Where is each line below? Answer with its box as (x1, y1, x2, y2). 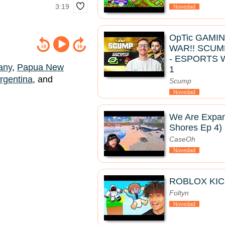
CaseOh (169, 135, 195, 143)
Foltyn (169, 189, 189, 197)
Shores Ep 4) (169, 123, 222, 133)
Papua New (17, 62, 64, 73)
